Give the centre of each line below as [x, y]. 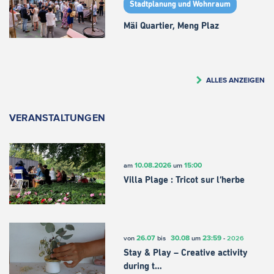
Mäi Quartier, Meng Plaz [171, 26]
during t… [143, 267]
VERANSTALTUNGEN [57, 117]
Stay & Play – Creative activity [185, 253]
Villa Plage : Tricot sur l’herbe [184, 180]
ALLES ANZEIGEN [235, 80]
